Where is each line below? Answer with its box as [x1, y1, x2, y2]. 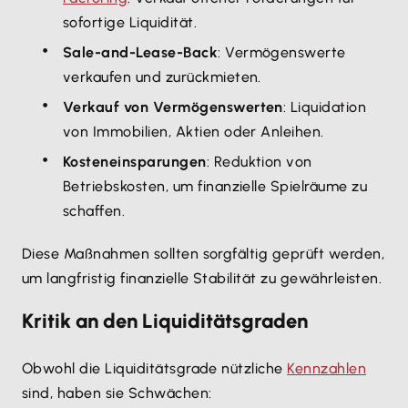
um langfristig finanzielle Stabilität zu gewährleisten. [22, 270, 382, 287]
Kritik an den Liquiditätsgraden [22, 309, 308, 333]
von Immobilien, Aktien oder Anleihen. [63, 123, 324, 140]
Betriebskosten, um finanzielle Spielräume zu [63, 178, 368, 195]
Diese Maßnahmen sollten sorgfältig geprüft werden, [22, 245, 385, 262]
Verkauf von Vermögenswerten [63, 98, 283, 116]
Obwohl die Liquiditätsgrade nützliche [22, 360, 288, 377]
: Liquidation [282, 98, 367, 116]
